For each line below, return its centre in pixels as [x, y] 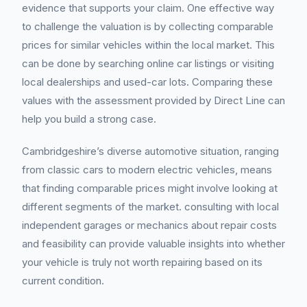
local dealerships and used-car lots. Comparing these [147, 82]
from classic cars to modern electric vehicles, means [147, 170]
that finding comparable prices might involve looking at [150, 188]
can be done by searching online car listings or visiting [148, 63]
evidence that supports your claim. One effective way [148, 8]
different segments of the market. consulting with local [150, 207]
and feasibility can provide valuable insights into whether [153, 244]
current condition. [63, 281]
